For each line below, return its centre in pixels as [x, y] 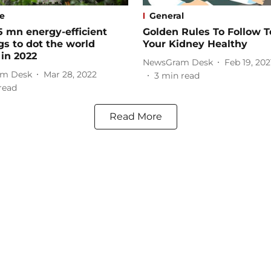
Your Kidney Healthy [195, 44]
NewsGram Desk [178, 62]
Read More [135, 117]
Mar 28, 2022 [70, 74]
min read [181, 76]
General [167, 16]
